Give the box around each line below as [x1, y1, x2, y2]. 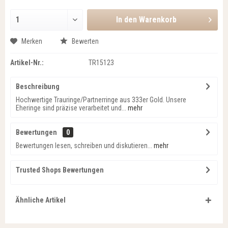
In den [116, 15, 137, 24]
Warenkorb [138, 15, 177, 24]
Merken [21, 37, 42, 45]
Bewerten [70, 37, 99, 45]
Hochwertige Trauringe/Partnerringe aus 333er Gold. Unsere [16, 96, 186, 104]
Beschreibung [16, 82, 60, 91]
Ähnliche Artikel [15, 196, 66, 204]
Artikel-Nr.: [10, 59, 44, 67]
